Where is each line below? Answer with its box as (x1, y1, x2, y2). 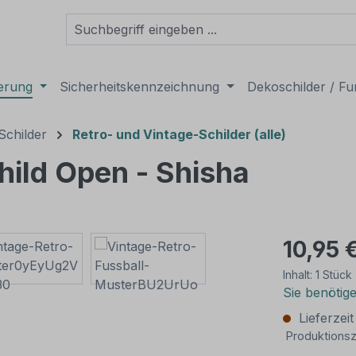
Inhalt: (283, 268, 315, 281)
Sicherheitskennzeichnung (60, 79, 220, 95)
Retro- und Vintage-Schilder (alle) (72, 126, 286, 142)
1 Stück (315, 268, 352, 281)
